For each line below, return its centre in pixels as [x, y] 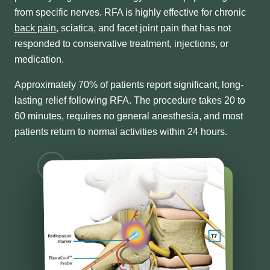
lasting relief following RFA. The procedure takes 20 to [130, 100]
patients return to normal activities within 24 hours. [121, 132]
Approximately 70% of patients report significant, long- [129, 85]
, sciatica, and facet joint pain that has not [143, 28]
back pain [35, 28]
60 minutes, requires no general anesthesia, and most [129, 116]
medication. [39, 59]
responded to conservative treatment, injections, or [121, 44]
